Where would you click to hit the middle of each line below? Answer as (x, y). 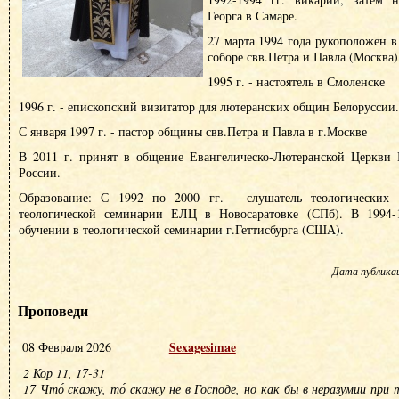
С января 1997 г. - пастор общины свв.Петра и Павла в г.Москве (192, 131)
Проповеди (53, 310)
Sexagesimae (202, 347)
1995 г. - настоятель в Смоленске (296, 81)
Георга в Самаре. (252, 16)
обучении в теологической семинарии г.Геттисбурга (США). (181, 229)
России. (39, 172)
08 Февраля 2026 (66, 347)
